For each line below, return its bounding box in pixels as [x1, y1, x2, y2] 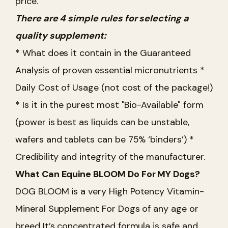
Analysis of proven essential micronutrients [15, 64, 197, 76]
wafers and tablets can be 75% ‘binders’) [15, 133, 187, 146]
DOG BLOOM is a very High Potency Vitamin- [15, 185, 204, 197]
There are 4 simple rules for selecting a [15, 12, 189, 24]
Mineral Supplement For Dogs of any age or [15, 202, 198, 215]
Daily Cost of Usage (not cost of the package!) [15, 81, 213, 94]
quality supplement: [15, 29, 106, 42]
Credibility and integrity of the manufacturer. [15, 150, 205, 163]
